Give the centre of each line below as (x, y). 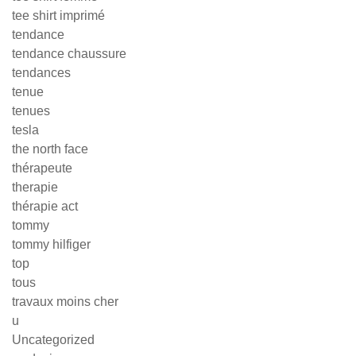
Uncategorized (53, 340)
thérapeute (42, 168)
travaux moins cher (65, 302)
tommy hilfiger (51, 244)
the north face (50, 149)
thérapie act (45, 206)
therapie (35, 187)
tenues (31, 111)
